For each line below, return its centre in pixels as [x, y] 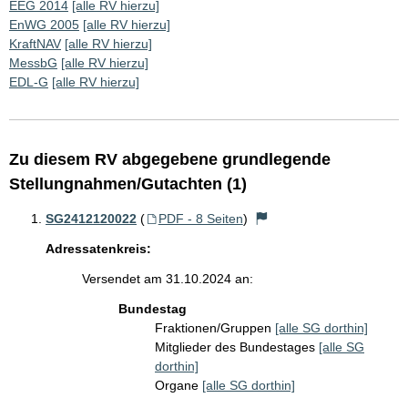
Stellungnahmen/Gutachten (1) [128, 184]
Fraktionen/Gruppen [215, 328]
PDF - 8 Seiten [200, 219]
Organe [178, 386]
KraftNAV [35, 44]
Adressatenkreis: [98, 249]
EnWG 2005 [44, 25]
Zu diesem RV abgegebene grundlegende [170, 160]
